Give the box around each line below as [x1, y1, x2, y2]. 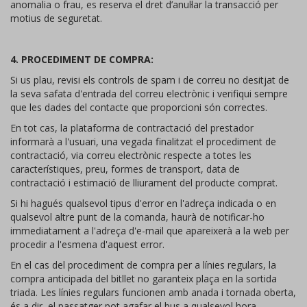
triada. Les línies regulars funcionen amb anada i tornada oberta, [10, 286, 296, 299]
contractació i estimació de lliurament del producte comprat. [10, 176, 278, 189]
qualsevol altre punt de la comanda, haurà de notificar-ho [10, 210, 265, 223]
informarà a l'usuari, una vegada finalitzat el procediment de [10, 135, 276, 148]
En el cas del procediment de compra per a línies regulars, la [10, 258, 276, 271]
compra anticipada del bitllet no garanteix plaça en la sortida [10, 272, 277, 285]
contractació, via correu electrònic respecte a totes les [10, 149, 251, 162]
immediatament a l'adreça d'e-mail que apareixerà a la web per [10, 224, 289, 237]
